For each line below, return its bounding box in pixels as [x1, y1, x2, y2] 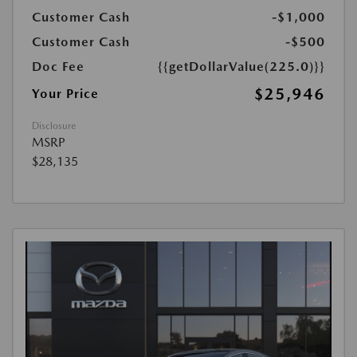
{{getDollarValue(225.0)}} [158, 59, 325, 75]
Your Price [32, 86, 99, 102]
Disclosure [32, 120, 76, 132]
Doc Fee [32, 59, 84, 75]
